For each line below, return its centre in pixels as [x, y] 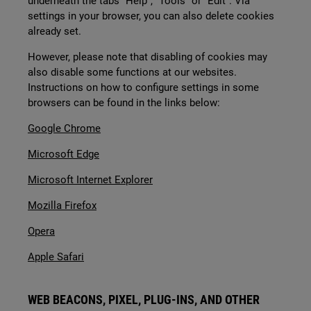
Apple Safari [56, 257]
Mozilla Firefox [62, 205]
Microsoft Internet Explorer [90, 180]
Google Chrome [64, 128]
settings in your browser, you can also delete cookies [151, 16]
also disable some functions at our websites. [132, 72]
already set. [54, 31]
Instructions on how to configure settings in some [143, 87]
